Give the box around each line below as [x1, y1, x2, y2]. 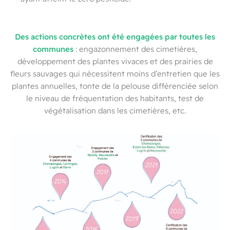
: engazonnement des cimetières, [73, 44, 197, 54]
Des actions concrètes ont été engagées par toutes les [15, 31, 215, 42]
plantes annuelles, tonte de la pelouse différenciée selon [12, 81, 218, 91]
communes [33, 43, 73, 54]
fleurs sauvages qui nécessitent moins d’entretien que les [10, 68, 220, 79]
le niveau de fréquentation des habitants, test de [26, 93, 204, 104]
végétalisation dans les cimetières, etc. [44, 105, 186, 116]
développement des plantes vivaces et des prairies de [17, 56, 213, 67]
